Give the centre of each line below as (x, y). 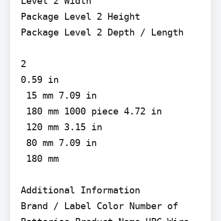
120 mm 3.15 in (23, 127)
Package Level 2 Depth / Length (102, 32)
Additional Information (80, 190)
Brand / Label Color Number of (99, 205)
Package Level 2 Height (80, 16)
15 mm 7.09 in (23, 95)
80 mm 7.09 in (23, 142)
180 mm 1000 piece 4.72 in (23, 111)
